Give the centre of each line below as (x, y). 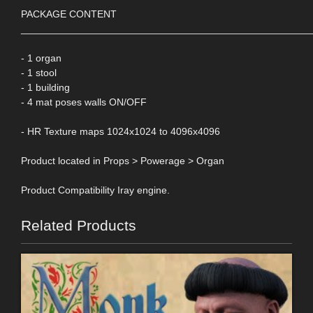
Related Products (79, 225)
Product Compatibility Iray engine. (95, 190)
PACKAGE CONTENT (69, 14)
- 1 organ (41, 58)
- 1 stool (39, 72)
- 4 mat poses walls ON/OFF (84, 102)
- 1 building (45, 87)
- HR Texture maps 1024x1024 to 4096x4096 (121, 131)
